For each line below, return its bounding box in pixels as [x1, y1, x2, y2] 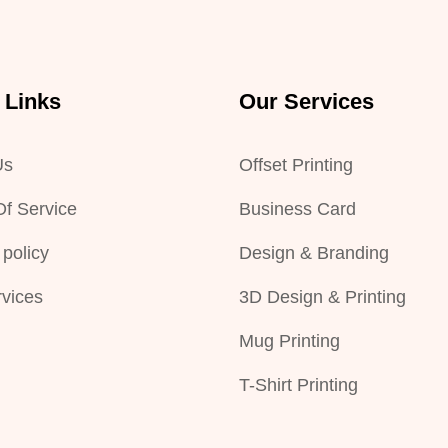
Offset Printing [239, 155, 353, 175]
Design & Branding [239, 243, 389, 263]
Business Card [239, 199, 356, 219]
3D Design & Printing [239, 287, 406, 307]
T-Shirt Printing [239, 375, 358, 395]
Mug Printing [239, 331, 340, 351]
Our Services [239, 89, 374, 114]
